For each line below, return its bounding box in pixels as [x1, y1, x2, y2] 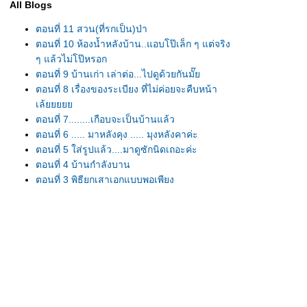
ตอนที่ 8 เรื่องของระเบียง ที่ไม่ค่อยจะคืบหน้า [36, 84, 217, 95]
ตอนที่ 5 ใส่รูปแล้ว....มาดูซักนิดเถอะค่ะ [36, 144, 197, 155]
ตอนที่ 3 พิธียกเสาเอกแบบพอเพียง [36, 174, 174, 185]
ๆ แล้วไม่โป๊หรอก [36, 53, 107, 64]
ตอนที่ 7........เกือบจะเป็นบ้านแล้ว [36, 114, 175, 125]
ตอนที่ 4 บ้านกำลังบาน [36, 159, 130, 170]
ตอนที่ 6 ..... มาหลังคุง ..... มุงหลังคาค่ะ [36, 129, 198, 140]
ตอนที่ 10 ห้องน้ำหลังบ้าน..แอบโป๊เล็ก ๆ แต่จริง [36, 38, 230, 49]
